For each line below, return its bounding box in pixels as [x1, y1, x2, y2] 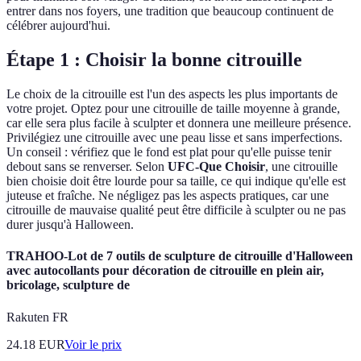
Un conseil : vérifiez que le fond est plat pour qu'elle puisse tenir [6, 145, 331, 160]
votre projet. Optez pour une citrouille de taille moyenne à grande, [6, 102, 340, 116]
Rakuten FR [6, 309, 68, 324]
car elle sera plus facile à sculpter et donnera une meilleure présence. [6, 116, 351, 131]
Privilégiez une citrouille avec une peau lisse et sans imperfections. [6, 131, 342, 145]
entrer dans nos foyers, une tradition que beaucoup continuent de [6, 4, 334, 19]
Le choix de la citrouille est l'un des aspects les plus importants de [6, 87, 338, 102]
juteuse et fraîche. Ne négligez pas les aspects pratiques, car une [6, 189, 329, 203]
